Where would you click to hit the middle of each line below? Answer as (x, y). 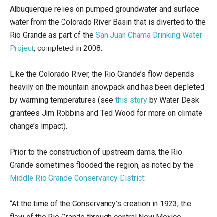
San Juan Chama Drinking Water (149, 35)
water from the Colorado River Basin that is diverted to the (108, 22)
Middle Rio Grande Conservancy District (77, 178)
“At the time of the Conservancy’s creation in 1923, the (101, 203)
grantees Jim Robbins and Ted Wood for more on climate (106, 113)
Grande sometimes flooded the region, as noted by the (102, 165)
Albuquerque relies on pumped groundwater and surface (104, 9)
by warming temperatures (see (62, 100)
